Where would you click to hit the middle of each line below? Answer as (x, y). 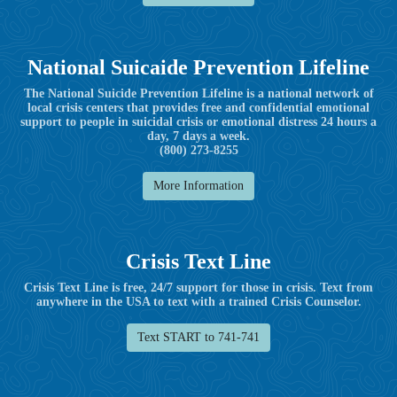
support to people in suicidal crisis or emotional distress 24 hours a (198, 121)
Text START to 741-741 (198, 338)
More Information (198, 186)
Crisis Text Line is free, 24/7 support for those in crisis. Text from (198, 287)
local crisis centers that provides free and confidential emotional (198, 107)
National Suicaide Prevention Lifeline (198, 67)
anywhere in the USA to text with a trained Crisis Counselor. (198, 301)
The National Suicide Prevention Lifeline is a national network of (198, 93)
